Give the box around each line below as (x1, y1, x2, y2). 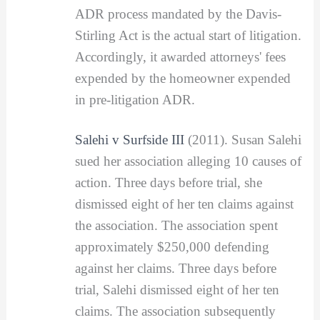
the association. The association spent (74, 218, 278, 234)
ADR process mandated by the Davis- (74, 6, 281, 22)
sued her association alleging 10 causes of (74, 154, 301, 169)
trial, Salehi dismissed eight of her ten (74, 282, 279, 298)
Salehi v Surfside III (74, 132, 184, 148)
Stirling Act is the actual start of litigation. (74, 28, 301, 44)
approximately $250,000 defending (74, 239, 269, 255)
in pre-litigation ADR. (74, 92, 195, 108)
